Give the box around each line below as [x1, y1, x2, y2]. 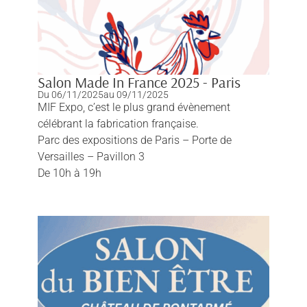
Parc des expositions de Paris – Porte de [37, 134, 232, 147]
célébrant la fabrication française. [37, 117, 199, 131]
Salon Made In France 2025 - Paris [37, 73, 241, 93]
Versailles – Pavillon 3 [37, 150, 145, 164]
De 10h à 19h [37, 167, 101, 180]
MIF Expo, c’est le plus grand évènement [37, 101, 230, 114]
